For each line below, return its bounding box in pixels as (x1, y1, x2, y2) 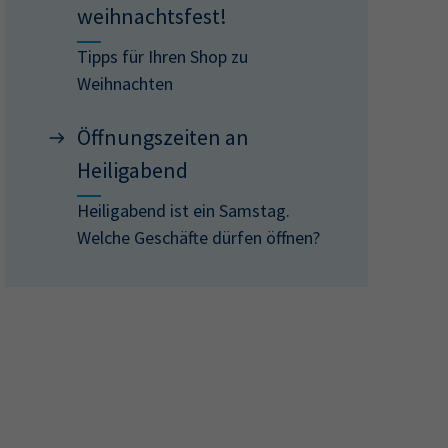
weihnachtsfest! (77, 2, 228, 30)
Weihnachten (77, 72, 174, 95)
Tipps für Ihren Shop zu (77, 45, 249, 68)
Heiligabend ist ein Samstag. (77, 199, 291, 222)
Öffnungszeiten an (77, 123, 250, 151)
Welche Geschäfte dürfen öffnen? (77, 226, 321, 249)
